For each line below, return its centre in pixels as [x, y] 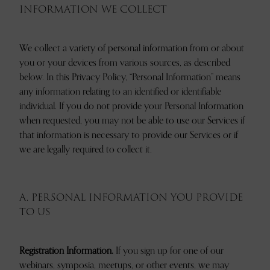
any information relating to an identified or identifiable [120, 92]
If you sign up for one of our [168, 251]
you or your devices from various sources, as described [125, 63]
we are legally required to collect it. [86, 149]
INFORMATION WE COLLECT [93, 9]
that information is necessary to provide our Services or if [129, 135]
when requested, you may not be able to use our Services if [132, 121]
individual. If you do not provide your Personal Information [131, 106]
